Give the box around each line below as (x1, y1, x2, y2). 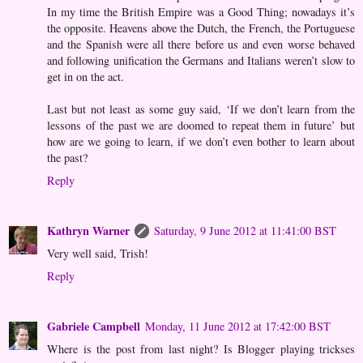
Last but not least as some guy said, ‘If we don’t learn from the (47, 101, 355, 117)
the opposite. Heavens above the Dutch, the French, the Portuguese (47, 20, 355, 36)
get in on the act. (47, 69, 124, 85)
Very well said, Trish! (47, 246, 148, 262)
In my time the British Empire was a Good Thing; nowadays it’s (47, 4, 355, 20)
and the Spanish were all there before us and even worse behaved (47, 36, 355, 53)
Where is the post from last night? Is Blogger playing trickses (47, 341, 355, 357)
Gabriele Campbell (47, 318, 140, 335)
